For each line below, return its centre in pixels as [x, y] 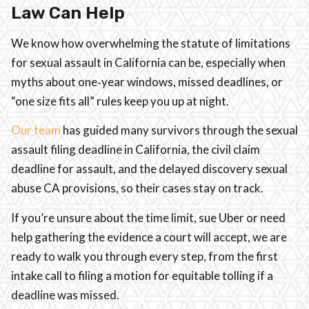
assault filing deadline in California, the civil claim [136, 150]
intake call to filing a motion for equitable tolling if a [142, 275]
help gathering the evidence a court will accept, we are [149, 237]
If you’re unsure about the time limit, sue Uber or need [148, 217]
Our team [37, 130]
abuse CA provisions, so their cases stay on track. [138, 188]
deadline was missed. [65, 295]
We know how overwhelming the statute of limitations [151, 43]
